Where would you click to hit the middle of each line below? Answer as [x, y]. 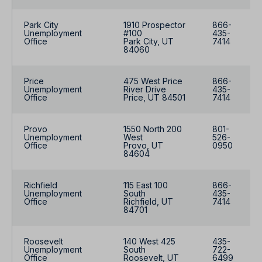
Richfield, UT [148, 202]
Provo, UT [143, 146]
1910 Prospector [154, 25]
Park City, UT [149, 42]
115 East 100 [146, 185]
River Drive [145, 89]
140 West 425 [149, 242]
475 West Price [153, 81]
